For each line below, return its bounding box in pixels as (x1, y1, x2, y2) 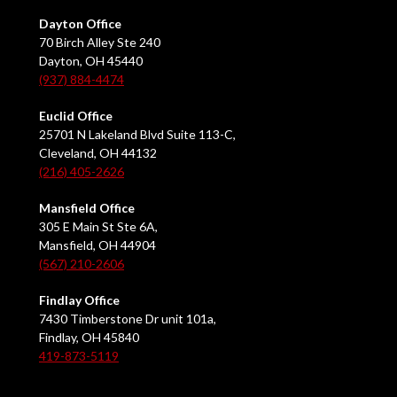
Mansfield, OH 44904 (39, 237, 156, 253)
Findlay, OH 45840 (39, 330, 139, 346)
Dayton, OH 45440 (39, 53, 143, 69)
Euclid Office (39, 108, 113, 124)
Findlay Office (39, 292, 120, 308)
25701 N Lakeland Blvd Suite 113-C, (39, 127, 236, 143)
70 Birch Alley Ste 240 (39, 35, 160, 51)
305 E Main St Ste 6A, (39, 219, 158, 235)
